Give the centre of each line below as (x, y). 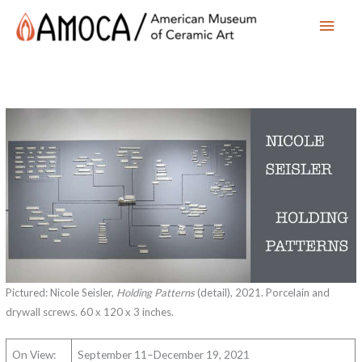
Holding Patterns (156, 293)
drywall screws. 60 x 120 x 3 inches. (90, 312)
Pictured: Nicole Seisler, (61, 293)
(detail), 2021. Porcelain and (263, 293)
